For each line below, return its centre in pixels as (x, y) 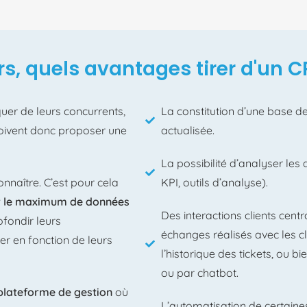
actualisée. (187, 131)
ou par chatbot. (199, 273)
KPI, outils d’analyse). (214, 183)
